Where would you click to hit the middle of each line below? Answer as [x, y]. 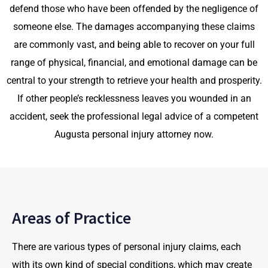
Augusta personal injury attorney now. [134, 134]
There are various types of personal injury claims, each [127, 247]
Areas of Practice [71, 218]
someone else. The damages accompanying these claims [134, 27]
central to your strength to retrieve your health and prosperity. [134, 80]
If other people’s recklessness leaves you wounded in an [134, 98]
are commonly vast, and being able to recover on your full [134, 45]
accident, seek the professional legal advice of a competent [134, 116]
